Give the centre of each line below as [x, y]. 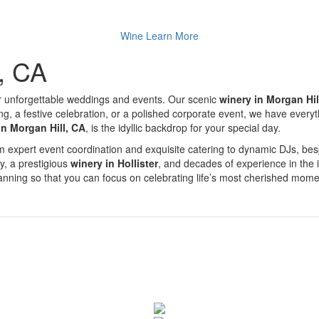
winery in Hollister [114, 163]
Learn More [172, 36]
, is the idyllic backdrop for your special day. [183, 127]
